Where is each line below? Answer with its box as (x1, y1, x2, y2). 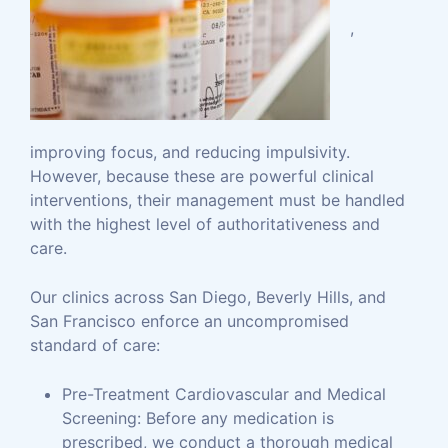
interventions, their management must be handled (30, 190, 405, 210)
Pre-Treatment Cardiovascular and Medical (62, 384, 386, 404)
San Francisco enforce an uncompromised (30, 311, 349, 331)
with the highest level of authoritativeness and (30, 214, 380, 234)
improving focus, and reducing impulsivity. (30, 142, 350, 162)
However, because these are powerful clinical (30, 166, 374, 186)
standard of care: (30, 335, 160, 355)
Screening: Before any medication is (62, 408, 334, 428)
